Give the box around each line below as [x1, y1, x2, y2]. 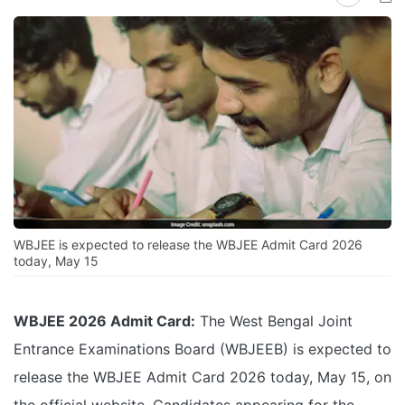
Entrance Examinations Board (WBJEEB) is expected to [14, 340, 391, 359]
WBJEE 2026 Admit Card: [14, 312, 195, 331]
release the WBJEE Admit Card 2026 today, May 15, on [14, 368, 391, 387]
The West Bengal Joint [195, 312, 353, 331]
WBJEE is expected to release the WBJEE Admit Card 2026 [14, 237, 363, 253]
